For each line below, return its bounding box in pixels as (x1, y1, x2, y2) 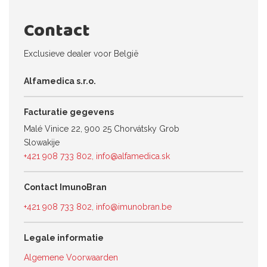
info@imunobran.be (96, 202, 172, 212)
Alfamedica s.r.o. (24, 76, 96, 86)
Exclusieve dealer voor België (24, 49, 138, 58)
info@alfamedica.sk (96, 151, 170, 161)
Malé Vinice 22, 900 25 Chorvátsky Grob (24, 124, 179, 133)
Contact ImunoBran (24, 182, 107, 192)
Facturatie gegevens (24, 107, 114, 117)
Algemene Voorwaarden (24, 253, 118, 262)
